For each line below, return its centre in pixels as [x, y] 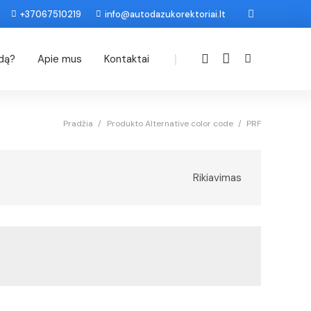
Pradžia [78, 124]
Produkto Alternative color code [170, 124]
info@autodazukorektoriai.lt [165, 14]
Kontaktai [127, 59]
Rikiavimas [218, 178]
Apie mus [60, 59]
